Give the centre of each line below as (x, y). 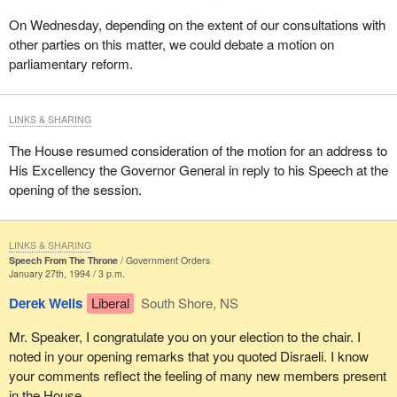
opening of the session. (75, 190)
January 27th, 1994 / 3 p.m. (66, 274)
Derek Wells (45, 304)
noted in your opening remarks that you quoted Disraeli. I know (188, 355)
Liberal (110, 303)
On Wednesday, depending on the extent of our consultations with (197, 25)
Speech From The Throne (63, 261)
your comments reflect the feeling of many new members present (197, 375)
